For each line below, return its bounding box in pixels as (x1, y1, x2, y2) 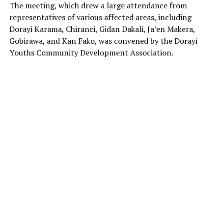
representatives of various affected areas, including (9, 11, 192, 23)
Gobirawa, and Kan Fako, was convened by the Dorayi (9, 35, 197, 46)
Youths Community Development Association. (9, 47, 173, 58)
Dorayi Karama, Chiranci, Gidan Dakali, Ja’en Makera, (9, 23, 195, 34)
